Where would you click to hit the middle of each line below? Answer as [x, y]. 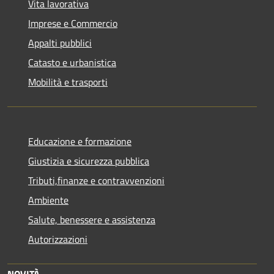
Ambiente [48, 200]
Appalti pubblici [60, 43]
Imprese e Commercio [73, 23]
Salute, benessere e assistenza [92, 219]
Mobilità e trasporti [68, 82]
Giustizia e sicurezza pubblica [89, 161]
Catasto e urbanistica [72, 62]
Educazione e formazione [80, 141]
